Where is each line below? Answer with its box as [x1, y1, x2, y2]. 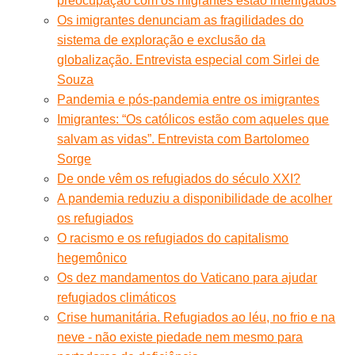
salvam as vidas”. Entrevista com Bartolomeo [57, 132, 310, 146]
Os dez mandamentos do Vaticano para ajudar [57, 270, 318, 284]
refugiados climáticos [57, 290, 177, 304]
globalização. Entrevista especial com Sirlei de [57, 52, 320, 67]
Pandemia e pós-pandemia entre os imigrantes [57, 92, 320, 106]
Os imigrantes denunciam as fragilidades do [57, 13, 304, 27]
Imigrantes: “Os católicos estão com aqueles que [57, 112, 330, 126]
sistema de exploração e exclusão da [57, 32, 266, 47]
